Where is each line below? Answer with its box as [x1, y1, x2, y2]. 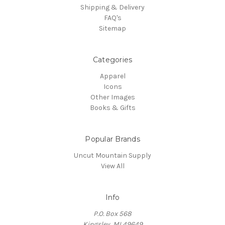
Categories [92, 55, 133, 65]
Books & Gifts [89, 103, 136, 113]
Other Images [90, 93, 135, 102]
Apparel [99, 72, 126, 81]
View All [100, 162, 125, 171]
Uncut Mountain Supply [74, 151, 151, 160]
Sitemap [99, 24, 126, 33]
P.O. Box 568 [93, 209, 132, 218]
